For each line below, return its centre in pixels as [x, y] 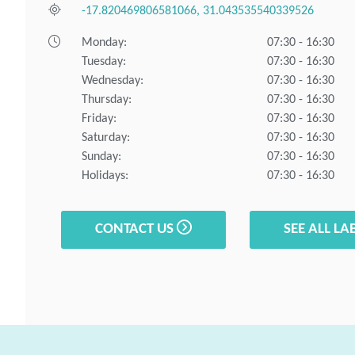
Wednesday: [113, 80]
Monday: [105, 42]
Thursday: [107, 99]
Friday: [99, 118]
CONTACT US [136, 230]
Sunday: [102, 157]
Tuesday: [104, 61]
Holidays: [105, 176]
